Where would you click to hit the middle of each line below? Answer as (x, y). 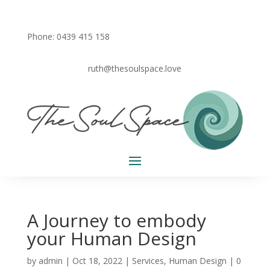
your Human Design (111, 238)
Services (148, 261)
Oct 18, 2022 (97, 261)
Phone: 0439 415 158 (68, 36)
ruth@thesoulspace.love (135, 68)
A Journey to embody (116, 220)
